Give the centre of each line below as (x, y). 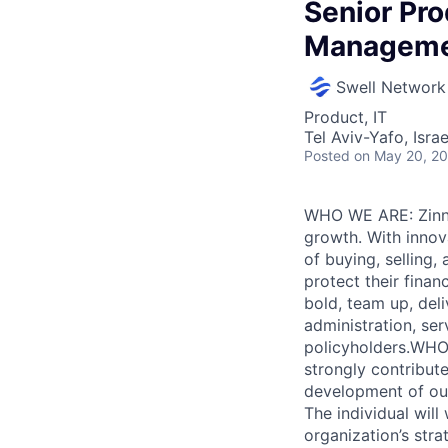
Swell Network (391, 87)
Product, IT (345, 117)
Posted (327, 155)
